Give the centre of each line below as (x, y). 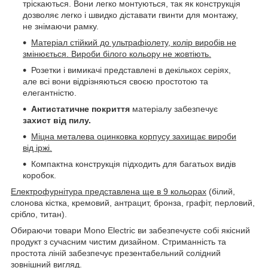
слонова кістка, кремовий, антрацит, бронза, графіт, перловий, (133, 202)
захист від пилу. (57, 120)
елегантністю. (50, 92)
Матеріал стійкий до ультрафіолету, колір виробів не (134, 42)
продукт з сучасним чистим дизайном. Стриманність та (118, 241)
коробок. (39, 175)
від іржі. (37, 147)
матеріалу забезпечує (174, 109)
